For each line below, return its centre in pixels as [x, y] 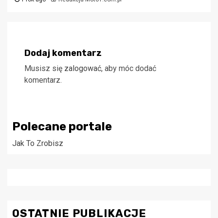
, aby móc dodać [129, 69]
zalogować [83, 69]
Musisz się [44, 69]
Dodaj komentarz [63, 53]
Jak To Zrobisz [38, 144]
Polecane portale [62, 127]
